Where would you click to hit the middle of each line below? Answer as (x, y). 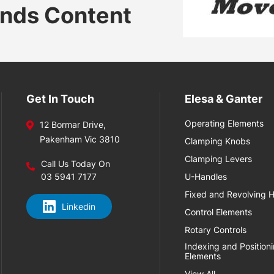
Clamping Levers (219, 159)
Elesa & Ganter (224, 99)
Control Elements (219, 212)
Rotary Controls (216, 230)
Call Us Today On (76, 164)
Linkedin (79, 206)
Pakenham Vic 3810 (80, 139)
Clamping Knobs (218, 141)
